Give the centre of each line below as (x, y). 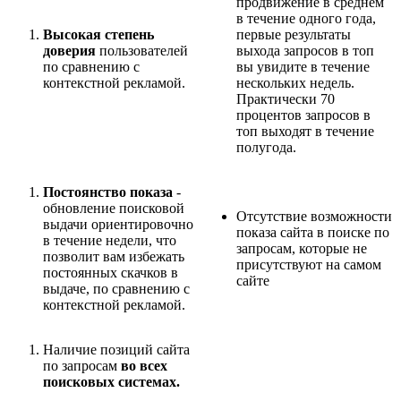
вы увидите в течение (303, 67)
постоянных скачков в (111, 273)
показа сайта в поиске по (313, 233)
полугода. (266, 148)
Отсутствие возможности (314, 217)
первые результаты (294, 35)
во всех (144, 366)
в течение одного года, (306, 19)
